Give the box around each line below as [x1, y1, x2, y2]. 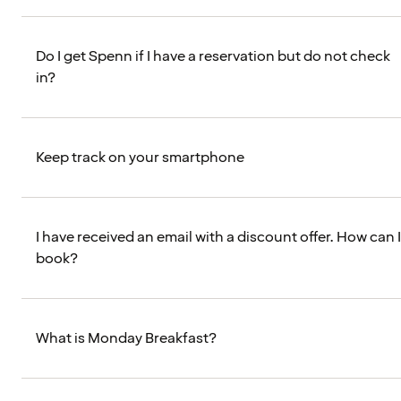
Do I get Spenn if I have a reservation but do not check [36, 47, 390, 67]
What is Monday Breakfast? [36, 328, 217, 349]
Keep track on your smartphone [36, 148, 244, 168]
